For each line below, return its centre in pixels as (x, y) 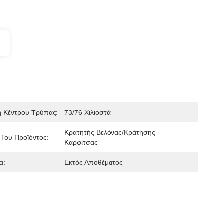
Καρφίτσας (81, 142)
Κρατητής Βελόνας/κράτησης (110, 132)
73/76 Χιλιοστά (87, 112)
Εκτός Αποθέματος (94, 162)
